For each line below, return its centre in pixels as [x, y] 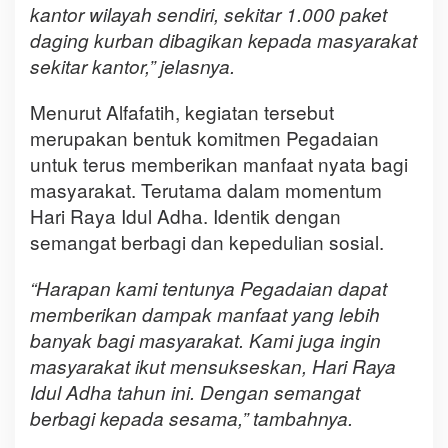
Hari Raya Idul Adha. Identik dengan [185, 216]
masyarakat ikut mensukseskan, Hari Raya [213, 366]
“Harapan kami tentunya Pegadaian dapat [208, 288]
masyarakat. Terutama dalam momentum [206, 190]
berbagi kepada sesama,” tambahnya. [191, 418]
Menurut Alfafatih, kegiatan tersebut [182, 112]
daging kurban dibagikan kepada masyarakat [223, 40]
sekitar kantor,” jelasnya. [132, 66]
